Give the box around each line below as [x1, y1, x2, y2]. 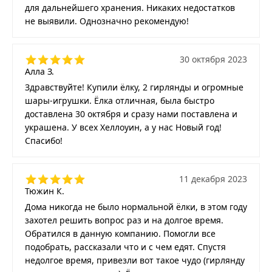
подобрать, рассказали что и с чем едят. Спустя [25, 240, 226, 253]
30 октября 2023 [180, 53, 247, 65]
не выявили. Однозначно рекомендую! [25, 15, 189, 27]
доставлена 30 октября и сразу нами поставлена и [25, 107, 237, 120]
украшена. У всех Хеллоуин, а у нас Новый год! [25, 121, 222, 133]
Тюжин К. [25, 185, 64, 197]
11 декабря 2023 [179, 172, 247, 185]
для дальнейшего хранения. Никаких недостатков [25, 1, 235, 13]
